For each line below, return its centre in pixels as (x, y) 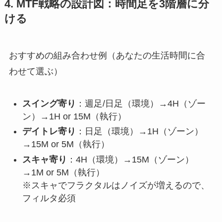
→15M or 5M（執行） (66, 144)
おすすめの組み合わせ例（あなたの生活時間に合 (107, 55)
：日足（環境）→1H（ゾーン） (139, 132)
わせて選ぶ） (35, 71)
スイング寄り (49, 103)
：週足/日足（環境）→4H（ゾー (140, 103)
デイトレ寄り (49, 132)
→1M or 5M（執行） (63, 172)
